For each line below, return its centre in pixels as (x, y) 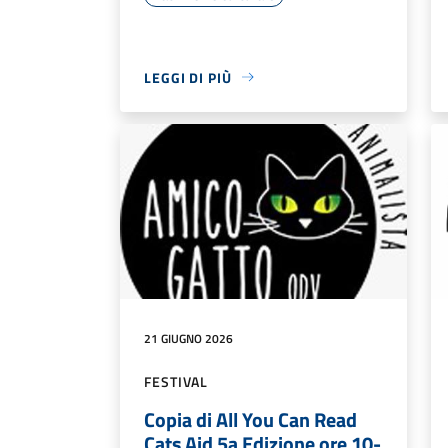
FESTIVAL (176, 382)
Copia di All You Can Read (250, 420)
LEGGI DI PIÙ (188, 77)
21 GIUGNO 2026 (188, 339)
